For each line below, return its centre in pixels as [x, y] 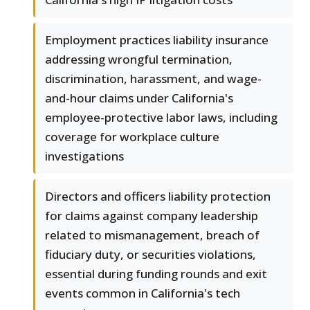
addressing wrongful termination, [139, 60]
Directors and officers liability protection [158, 197]
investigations [84, 156]
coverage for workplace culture [132, 137]
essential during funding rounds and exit [156, 274]
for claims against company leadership [152, 216]
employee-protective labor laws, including [161, 118]
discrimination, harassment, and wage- [153, 79]
